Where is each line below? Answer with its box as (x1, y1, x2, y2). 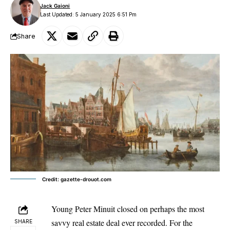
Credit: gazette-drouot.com (42, 176, 111, 182)
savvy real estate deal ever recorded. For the (51, 217, 193, 228)
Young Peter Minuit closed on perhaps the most (51, 203, 204, 214)
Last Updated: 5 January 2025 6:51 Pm (40, 11, 137, 17)
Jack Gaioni (40, 3, 70, 9)
